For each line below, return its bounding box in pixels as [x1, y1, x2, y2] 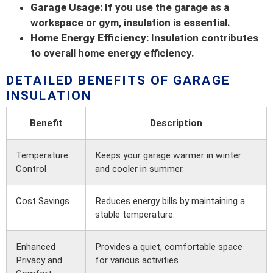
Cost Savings [16, 196, 69, 207]
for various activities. [95, 255, 180, 266]
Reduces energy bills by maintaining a [95, 196, 245, 207]
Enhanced [16, 241, 55, 253]
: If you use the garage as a [100, 1, 229, 14]
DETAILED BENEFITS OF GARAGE [6, 73, 230, 88]
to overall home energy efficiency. [30, 47, 194, 60]
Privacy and [16, 255, 62, 266]
